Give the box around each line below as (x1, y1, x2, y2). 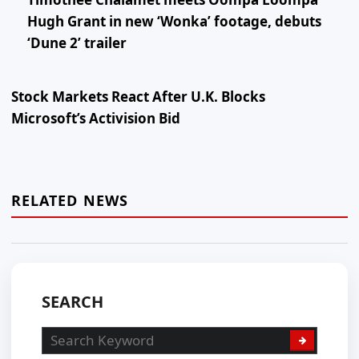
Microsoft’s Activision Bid (11, 108, 180, 127)
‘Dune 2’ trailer (27, 33, 127, 52)
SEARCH (42, 291, 103, 313)
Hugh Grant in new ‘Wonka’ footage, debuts (27, 11, 321, 30)
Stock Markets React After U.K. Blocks (11, 87, 265, 106)
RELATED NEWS (11, 190, 128, 210)
